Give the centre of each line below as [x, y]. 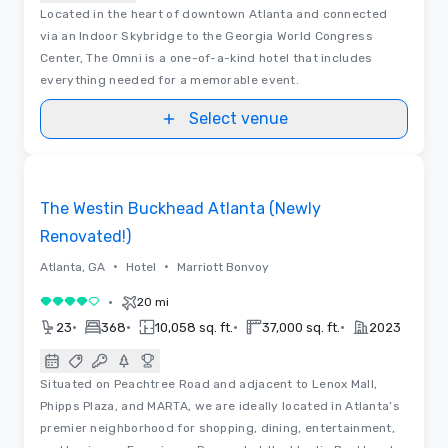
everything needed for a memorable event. [170, 79]
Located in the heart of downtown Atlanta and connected [214, 13]
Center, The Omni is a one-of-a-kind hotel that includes [206, 57]
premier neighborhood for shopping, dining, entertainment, [218, 427]
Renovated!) [85, 236]
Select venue [238, 118]
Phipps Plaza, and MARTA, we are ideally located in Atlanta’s [220, 405]
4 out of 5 [76, 305]
